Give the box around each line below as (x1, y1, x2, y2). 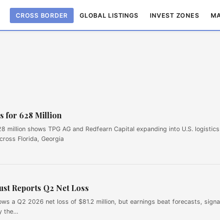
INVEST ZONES (150, 11, 199, 19)
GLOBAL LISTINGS (80, 11, 138, 19)
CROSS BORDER (16, 11, 68, 19)
